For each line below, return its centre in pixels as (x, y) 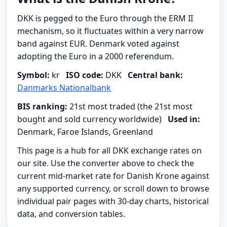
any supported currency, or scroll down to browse (113, 189)
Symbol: (34, 75)
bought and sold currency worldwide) (93, 119)
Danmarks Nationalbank (64, 88)
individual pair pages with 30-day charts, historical (113, 201)
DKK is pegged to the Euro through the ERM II (105, 18)
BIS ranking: (43, 107)
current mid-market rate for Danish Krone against (113, 176)
